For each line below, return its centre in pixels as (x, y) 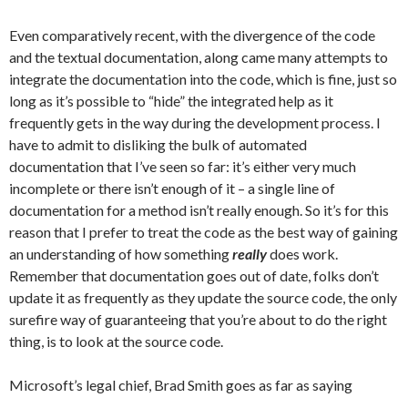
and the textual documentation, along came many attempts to (199, 57)
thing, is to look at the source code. (116, 341)
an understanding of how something (121, 254)
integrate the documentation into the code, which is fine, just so (203, 79)
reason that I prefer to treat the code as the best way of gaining (204, 232)
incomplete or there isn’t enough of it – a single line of (172, 188)
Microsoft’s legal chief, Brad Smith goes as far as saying (181, 385)
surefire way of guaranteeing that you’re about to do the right (198, 319)
